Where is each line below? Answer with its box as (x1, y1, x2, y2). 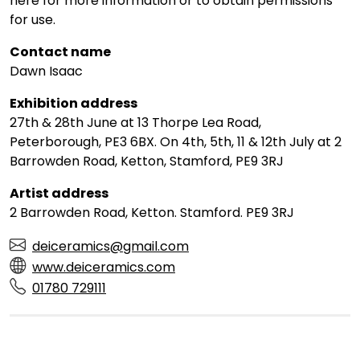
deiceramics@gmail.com (32, 237, 189, 256)
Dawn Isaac (10, 62, 83, 81)
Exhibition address (10, 94, 137, 113)
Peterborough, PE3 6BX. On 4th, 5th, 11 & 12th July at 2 (10, 133, 342, 152)
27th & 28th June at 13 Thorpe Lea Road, (10, 113, 261, 133)
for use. (10, 10, 55, 30)
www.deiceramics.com (32, 258, 175, 277)
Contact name (10, 43, 111, 62)
